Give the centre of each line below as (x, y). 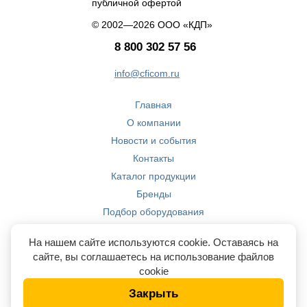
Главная (153, 105)
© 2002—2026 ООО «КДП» (152, 24)
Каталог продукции (153, 176)
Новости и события (153, 140)
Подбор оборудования (153, 211)
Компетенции (153, 247)
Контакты (153, 158)
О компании (153, 122)
